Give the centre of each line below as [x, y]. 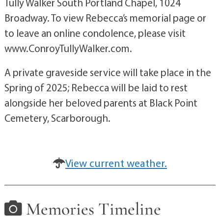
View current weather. [116, 163]
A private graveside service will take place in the [108, 72]
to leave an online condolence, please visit [95, 33]
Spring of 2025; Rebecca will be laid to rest [96, 87]
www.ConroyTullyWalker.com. [68, 48]
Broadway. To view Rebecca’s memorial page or [105, 18]
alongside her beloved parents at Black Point [101, 103]
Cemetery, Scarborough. [57, 118]
